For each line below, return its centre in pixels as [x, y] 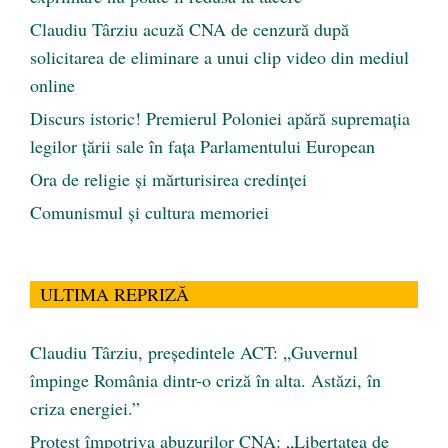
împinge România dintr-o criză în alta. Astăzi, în [205, 380]
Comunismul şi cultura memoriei [149, 212]
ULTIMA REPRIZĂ [114, 294]
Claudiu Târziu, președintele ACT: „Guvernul [194, 352]
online [52, 85]
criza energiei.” [85, 408]
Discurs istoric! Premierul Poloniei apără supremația [220, 118]
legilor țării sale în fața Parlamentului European [202, 146]
